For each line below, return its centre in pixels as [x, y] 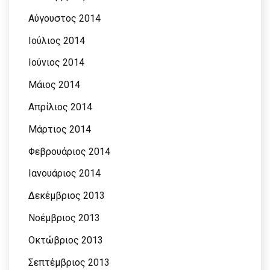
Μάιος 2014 [54, 85]
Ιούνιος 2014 [56, 63]
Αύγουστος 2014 [64, 18]
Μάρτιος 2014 [60, 129]
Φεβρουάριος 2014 [69, 151]
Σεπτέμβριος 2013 [69, 262]
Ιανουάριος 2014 [64, 174]
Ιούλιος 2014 [57, 40]
